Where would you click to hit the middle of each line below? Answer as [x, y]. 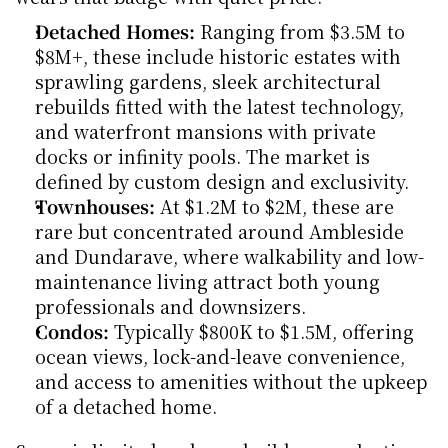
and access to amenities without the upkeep [231, 381]
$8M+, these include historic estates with [218, 56]
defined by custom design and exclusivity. [222, 181]
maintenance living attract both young [207, 281]
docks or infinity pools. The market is [202, 156]
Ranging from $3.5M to [300, 31]
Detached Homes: [115, 31]
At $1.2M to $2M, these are [274, 206]
